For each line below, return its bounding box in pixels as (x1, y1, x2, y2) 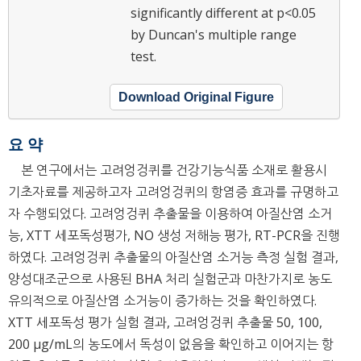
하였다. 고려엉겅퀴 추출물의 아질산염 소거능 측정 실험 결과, (8, 248, 338, 267)
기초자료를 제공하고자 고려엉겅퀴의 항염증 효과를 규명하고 (8, 183, 338, 201)
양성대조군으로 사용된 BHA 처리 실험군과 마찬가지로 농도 (8, 270, 332, 288)
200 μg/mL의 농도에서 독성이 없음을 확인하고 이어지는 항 (8, 335, 334, 354)
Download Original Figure (118, 89, 274, 104)
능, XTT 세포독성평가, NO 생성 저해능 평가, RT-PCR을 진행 (8, 226, 340, 245)
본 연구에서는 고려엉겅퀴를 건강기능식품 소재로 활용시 (21, 161, 327, 180)
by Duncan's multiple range (131, 25, 297, 44)
